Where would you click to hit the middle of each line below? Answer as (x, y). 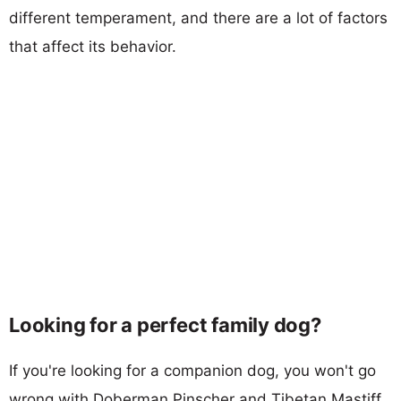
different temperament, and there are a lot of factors (198, 17)
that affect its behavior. (93, 46)
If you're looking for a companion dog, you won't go (192, 370)
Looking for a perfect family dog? (165, 324)
